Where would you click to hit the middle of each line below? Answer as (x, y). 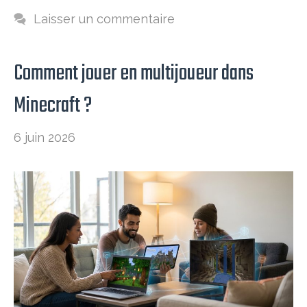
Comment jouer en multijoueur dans (134, 74)
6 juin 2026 (45, 138)
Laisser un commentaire (104, 19)
